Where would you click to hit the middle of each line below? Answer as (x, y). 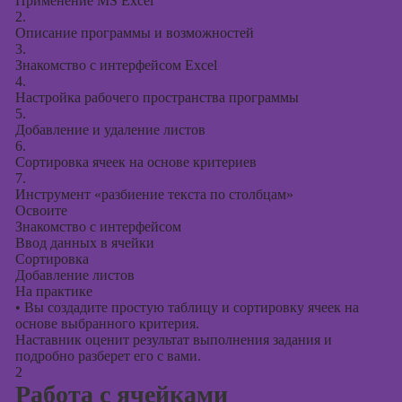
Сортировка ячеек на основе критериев (135, 162)
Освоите (41, 210)
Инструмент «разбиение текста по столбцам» (154, 194)
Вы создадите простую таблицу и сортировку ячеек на (189, 307)
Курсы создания (341, 26)
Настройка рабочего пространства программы (157, 97)
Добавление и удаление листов (110, 130)
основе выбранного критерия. (107, 323)
